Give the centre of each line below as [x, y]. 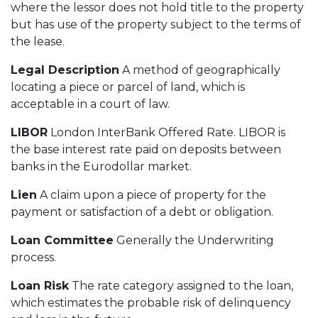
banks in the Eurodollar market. [101, 166]
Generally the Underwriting [194, 240]
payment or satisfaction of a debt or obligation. [142, 212]
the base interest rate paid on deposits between [146, 149]
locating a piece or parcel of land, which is [128, 87]
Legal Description [65, 70]
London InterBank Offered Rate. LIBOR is [166, 132]
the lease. [38, 41]
